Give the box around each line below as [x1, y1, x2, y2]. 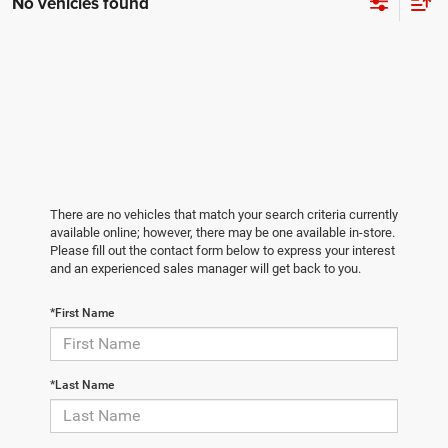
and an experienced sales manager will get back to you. [50, 260, 361, 276]
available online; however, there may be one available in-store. [50, 224, 395, 240]
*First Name [50, 305, 114, 320]
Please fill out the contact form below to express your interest [50, 242, 395, 258]
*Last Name [50, 377, 114, 392]
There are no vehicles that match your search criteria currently [50, 206, 398, 222]
